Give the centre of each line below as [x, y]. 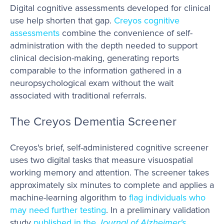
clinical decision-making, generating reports [94, 58]
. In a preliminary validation [158, 209]
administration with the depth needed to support [104, 45]
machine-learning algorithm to [69, 197]
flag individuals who [167, 197]
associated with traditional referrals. [78, 95]
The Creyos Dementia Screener [93, 121]
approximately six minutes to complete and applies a [112, 184]
